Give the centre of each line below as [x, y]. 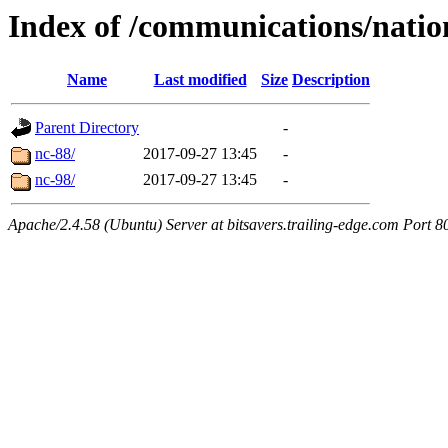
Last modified [200, 80]
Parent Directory [87, 128]
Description [331, 80]
